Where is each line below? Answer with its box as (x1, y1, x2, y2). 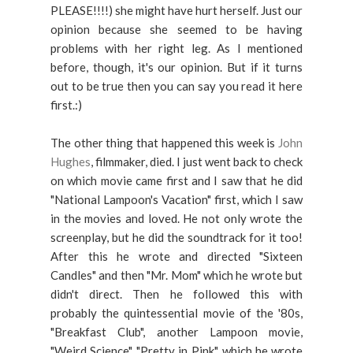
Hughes (50, 154, 91, 169)
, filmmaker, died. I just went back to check (91, 154, 303, 169)
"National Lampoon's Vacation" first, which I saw (50, 192, 303, 206)
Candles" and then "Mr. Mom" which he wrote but (50, 268, 303, 282)
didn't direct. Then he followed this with (50, 287, 303, 301)
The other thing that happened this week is (50, 136, 278, 150)
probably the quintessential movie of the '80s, (50, 306, 303, 320)
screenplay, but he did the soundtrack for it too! (50, 230, 303, 244)
